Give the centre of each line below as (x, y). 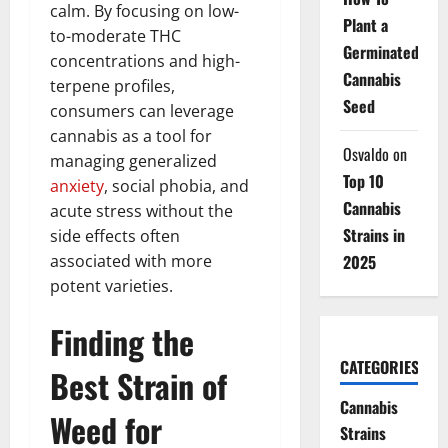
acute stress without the (141, 210)
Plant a (365, 24)
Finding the (122, 342)
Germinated (380, 51)
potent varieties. (111, 285)
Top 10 (363, 180)
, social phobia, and (176, 185)
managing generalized (133, 160)
